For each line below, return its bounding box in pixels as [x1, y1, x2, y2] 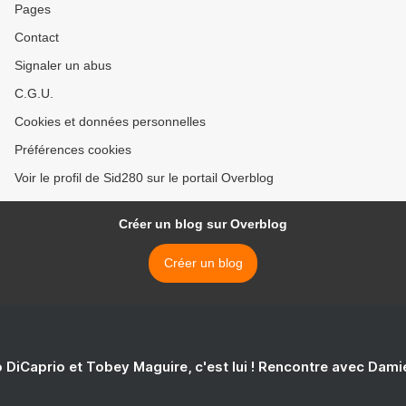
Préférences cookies [14, 142, 131, 158]
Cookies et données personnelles [14, 114, 206, 130]
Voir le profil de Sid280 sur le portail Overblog [14, 170, 274, 186]
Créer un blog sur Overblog [119, 217, 287, 232]
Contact [14, 30, 59, 45]
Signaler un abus [14, 58, 111, 73]
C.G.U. [14, 86, 53, 101]
